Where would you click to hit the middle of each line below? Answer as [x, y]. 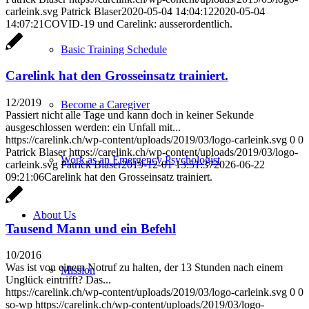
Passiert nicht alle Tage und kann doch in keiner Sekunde [130, 114]
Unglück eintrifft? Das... [58, 280]
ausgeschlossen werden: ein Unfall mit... [93, 127]
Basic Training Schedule [114, 49]
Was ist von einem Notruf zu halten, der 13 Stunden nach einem [144, 268]
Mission [78, 270]
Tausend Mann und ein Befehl [91, 228]
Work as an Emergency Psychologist [140, 159]
